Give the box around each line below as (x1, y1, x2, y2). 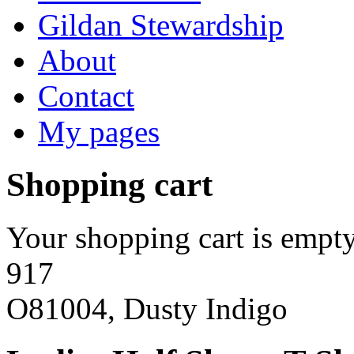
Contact (38, 79, 134, 113)
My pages (38, 115, 160, 149)
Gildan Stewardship (38, 8, 284, 42)
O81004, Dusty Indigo (6, 291, 288, 326)
